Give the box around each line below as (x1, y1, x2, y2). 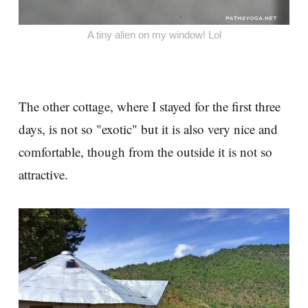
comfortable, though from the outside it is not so (19, 142, 272, 160)
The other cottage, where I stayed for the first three (19, 97, 280, 115)
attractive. (19, 165, 68, 183)
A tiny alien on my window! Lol (87, 29, 221, 41)
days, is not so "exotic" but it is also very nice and (19, 120, 278, 137)
